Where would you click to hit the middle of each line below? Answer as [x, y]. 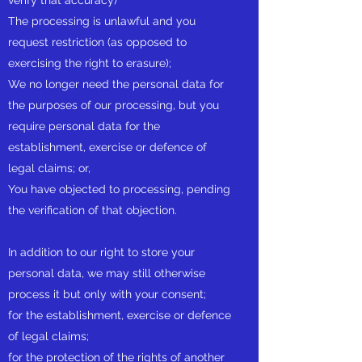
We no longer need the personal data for [116, 84]
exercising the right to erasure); [90, 63]
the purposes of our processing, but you [114, 105]
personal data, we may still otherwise [107, 273]
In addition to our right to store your [101, 252]
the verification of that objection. [93, 210]
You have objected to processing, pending [119, 189]
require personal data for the [84, 126]
